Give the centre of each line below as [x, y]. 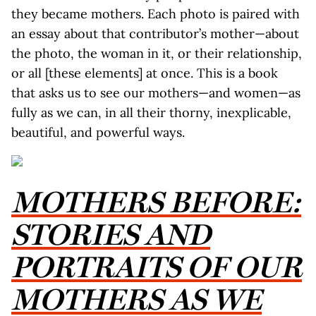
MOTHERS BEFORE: [156, 202]
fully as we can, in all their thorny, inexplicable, [151, 113]
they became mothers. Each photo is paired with [156, 14]
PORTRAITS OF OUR [157, 267]
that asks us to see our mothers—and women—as [156, 93]
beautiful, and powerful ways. [98, 132]
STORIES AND [111, 234]
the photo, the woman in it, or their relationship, [157, 53]
